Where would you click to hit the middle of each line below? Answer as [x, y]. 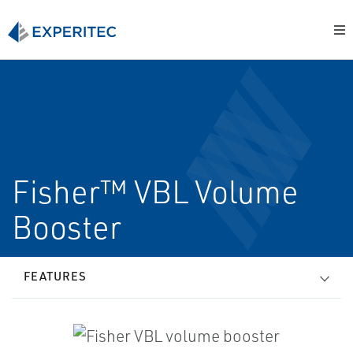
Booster [67, 227]
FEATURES [55, 276]
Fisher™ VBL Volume [155, 191]
